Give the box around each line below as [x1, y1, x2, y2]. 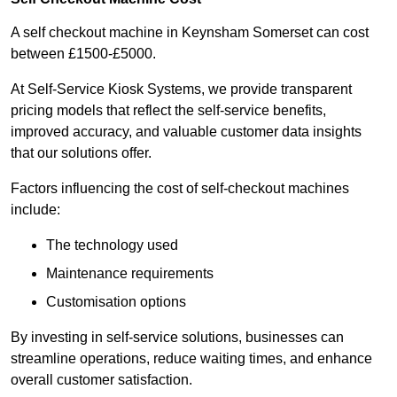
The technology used [46, 237, 178, 253]
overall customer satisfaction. [11, 372, 192, 388]
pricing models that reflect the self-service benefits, [11, 103, 326, 119]
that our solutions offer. [11, 145, 152, 161]
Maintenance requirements [46, 266, 214, 282]
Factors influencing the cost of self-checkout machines [11, 181, 349, 197]
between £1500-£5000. [11, 46, 156, 62]
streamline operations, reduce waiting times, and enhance [11, 351, 372, 367]
